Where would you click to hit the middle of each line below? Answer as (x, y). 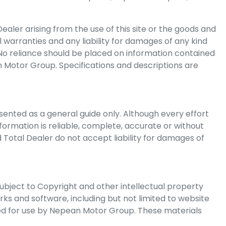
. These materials (168, 211)
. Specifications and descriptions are (127, 65)
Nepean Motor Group (92, 211)
